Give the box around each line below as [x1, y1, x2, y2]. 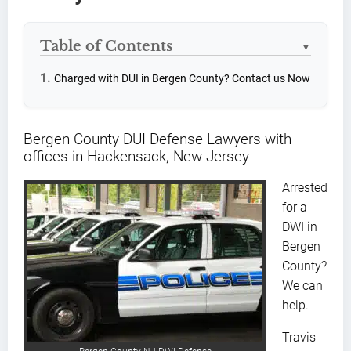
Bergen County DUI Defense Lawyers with [24, 129, 291, 148]
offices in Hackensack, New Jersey [24, 147, 249, 165]
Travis [282, 329, 316, 345]
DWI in [282, 219, 317, 234]
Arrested [282, 179, 327, 195]
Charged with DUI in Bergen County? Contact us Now [54, 71, 310, 85]
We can [282, 277, 323, 293]
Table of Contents [40, 37, 172, 55]
